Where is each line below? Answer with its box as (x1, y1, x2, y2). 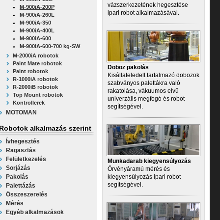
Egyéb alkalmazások (6, 209, 64, 216)
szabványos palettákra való (108, 80, 180, 86)
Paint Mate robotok (13, 60, 62, 66)
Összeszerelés (6, 191, 48, 198)
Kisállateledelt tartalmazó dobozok (108, 72, 199, 79)
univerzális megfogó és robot (108, 95, 185, 102)
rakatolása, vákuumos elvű (108, 87, 179, 94)
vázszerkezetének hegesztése (108, 1, 188, 8)
